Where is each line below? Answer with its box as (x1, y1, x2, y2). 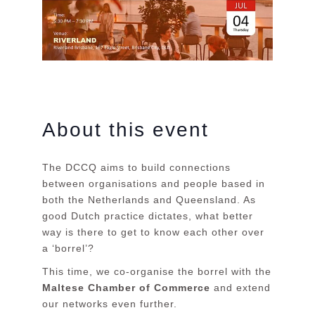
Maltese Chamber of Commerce (42, 282, 210, 293)
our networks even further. (42, 298, 177, 309)
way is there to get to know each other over (42, 226, 264, 238)
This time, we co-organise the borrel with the (42, 266, 271, 277)
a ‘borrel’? (42, 243, 94, 254)
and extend (210, 282, 271, 293)
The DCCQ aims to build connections (42, 162, 231, 173)
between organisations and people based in (42, 178, 265, 189)
